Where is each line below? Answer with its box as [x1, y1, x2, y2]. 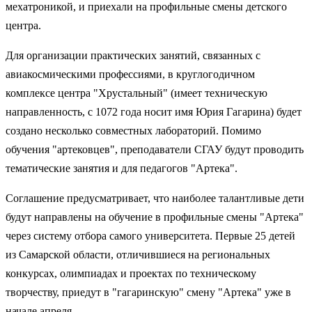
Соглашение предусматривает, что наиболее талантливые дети [6, 192, 304, 204]
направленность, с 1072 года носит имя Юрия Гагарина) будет [6, 105, 302, 118]
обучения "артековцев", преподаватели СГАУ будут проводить [6, 143, 304, 155]
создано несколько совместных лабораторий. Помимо [6, 124, 261, 136]
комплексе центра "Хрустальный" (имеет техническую [6, 86, 267, 99]
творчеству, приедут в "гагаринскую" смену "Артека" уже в [6, 286, 291, 298]
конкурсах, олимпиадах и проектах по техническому [6, 267, 256, 279]
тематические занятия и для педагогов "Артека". [6, 162, 237, 174]
